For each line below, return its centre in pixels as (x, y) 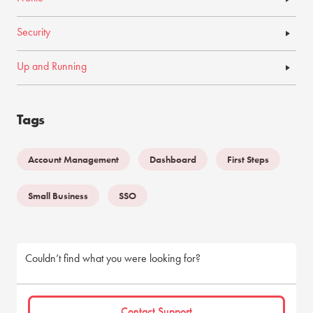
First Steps (248, 159)
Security (34, 32)
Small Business (58, 196)
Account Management (73, 159)
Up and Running (52, 66)
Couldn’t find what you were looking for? (113, 258)
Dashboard (173, 159)
